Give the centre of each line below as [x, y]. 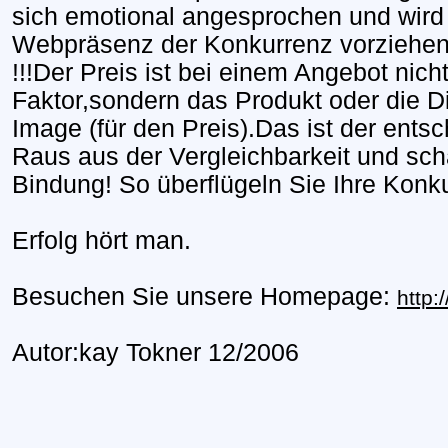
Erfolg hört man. [101, 240]
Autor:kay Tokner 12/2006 [155, 352]
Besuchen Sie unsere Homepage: [204, 296]
